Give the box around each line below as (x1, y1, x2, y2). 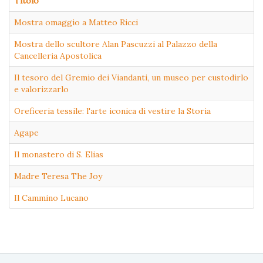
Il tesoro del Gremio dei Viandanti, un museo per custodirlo (14, 72, 248, 83)
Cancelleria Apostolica (14, 50, 102, 62)
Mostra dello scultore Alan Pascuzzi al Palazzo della (14, 39, 217, 50)
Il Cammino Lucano (14, 193, 89, 204)
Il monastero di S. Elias (14, 149, 103, 160)
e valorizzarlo (14, 84, 69, 95)
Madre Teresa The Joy (14, 171, 102, 182)
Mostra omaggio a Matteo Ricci (14, 17, 138, 28)
